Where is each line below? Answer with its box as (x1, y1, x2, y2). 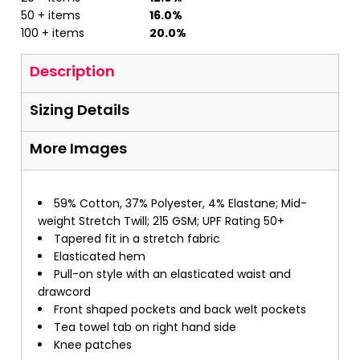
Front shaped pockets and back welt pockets (54, 301, 306, 317)
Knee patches (54, 337, 132, 353)
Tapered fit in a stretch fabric (54, 231, 220, 247)
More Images (30, 138, 127, 158)
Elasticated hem (54, 248, 145, 264)
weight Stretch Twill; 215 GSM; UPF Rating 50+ (38, 213, 284, 229)
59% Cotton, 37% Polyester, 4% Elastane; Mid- (54, 195, 307, 211)
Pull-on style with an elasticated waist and (54, 266, 291, 282)
